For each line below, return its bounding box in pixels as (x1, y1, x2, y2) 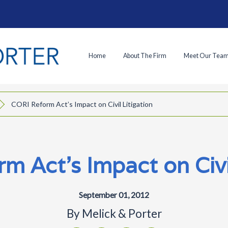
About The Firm (123, 51, 167, 60)
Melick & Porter (81, 207, 162, 221)
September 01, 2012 (79, 190, 149, 200)
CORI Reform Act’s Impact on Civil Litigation (11, 100, 153, 109)
